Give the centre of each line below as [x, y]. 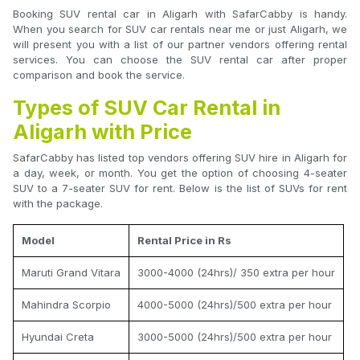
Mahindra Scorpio [66, 305]
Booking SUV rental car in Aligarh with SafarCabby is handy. [180, 14]
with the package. [58, 204]
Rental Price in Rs [184, 241]
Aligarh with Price [102, 132]
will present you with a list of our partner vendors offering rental [180, 45]
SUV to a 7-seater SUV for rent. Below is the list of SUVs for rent [180, 188]
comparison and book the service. [99, 75]
